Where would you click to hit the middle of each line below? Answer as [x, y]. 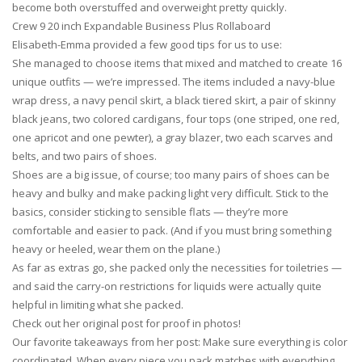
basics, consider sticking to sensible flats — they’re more [150, 212]
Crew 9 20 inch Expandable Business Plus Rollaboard [141, 26]
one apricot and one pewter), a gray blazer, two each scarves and [173, 137]
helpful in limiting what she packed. [98, 305]
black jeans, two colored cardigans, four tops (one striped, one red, [176, 119]
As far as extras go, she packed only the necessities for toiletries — [177, 267]
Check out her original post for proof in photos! [126, 323]
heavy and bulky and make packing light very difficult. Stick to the [170, 193]
